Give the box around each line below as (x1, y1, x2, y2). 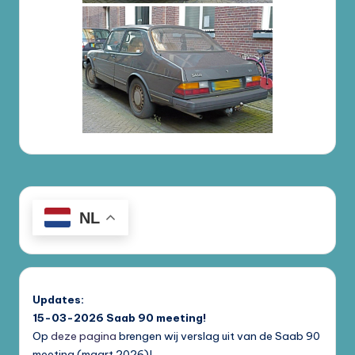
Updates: (32, 292, 84, 307)
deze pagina (51, 328, 116, 343)
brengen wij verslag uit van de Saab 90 (116, 328, 320, 343)
